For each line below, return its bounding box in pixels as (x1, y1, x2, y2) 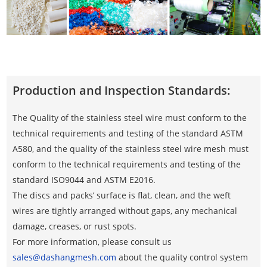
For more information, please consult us (13, 236, 172, 248)
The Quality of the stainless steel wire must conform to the (13, 112, 247, 124)
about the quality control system (116, 252, 249, 263)
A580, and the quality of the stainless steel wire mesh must (13, 143, 249, 155)
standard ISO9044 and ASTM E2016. (13, 174, 156, 186)
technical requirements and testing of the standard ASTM (13, 128, 244, 139)
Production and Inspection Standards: (13, 82, 231, 99)
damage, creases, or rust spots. (13, 221, 137, 232)
